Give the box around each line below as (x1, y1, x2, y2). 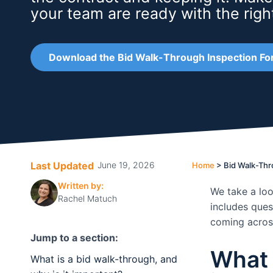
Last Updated (30, 160, 94, 172)
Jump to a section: (30, 232, 118, 244)
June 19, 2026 (97, 160, 155, 170)
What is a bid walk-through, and (30, 253, 177, 265)
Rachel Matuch (58, 193, 117, 204)
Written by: (58, 180, 104, 191)
